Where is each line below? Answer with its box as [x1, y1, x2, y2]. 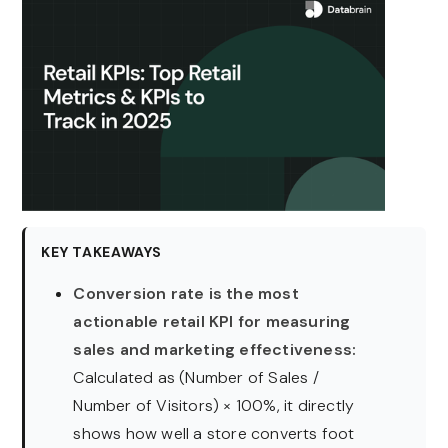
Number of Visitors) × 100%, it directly [73, 395, 355, 417]
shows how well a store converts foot [73, 423, 355, 445]
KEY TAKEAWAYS [41, 243, 162, 262]
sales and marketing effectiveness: [73, 339, 357, 361]
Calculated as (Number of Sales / [73, 367, 319, 389]
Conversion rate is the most [73, 283, 299, 305]
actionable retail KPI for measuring [73, 311, 351, 333]
